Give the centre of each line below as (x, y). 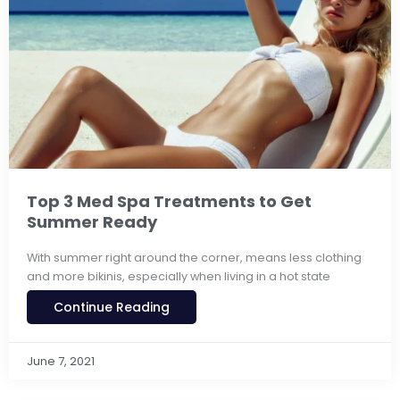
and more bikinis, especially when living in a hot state (179, 276)
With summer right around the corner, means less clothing (194, 257)
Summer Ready (92, 222)
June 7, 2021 (61, 361)
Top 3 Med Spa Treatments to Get (169, 202)
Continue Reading (112, 307)
